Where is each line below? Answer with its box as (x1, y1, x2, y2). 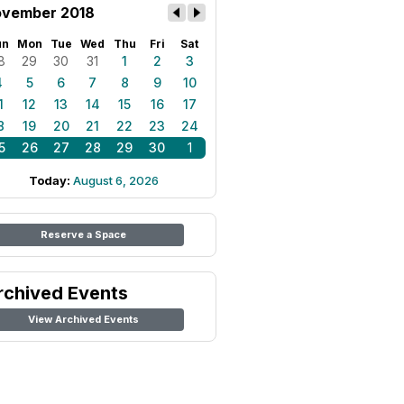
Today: (29, 173, 73, 188)
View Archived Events (27, 313, 139, 326)
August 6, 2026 (73, 173, 159, 188)
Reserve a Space (40, 228, 126, 241)
